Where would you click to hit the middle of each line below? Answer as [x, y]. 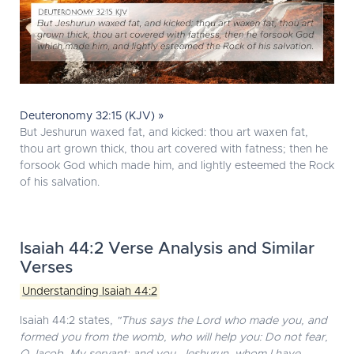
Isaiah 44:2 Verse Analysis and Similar [167, 249]
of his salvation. [60, 183]
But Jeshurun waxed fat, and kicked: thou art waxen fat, [164, 133]
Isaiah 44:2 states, [68, 321]
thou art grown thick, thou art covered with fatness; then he [174, 150]
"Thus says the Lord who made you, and [222, 321]
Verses [46, 268]
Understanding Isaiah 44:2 [89, 292]
